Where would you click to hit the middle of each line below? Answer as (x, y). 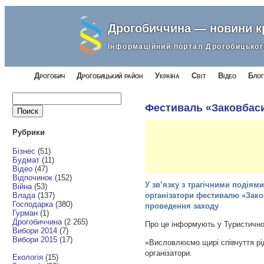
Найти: (24, 97)
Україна (167, 76)
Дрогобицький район (110, 76)
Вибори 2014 (35, 230)
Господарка (33, 204)
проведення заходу (182, 206)
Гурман (25, 213)
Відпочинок (33, 177)
